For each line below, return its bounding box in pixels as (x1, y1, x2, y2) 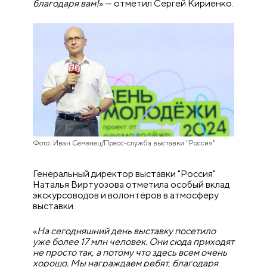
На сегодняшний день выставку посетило (37, 225, 216, 237)
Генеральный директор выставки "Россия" (33, 168, 216, 180)
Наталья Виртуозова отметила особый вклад (33, 179, 230, 191)
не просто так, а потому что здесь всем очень (33, 247, 228, 259)
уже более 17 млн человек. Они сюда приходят (33, 236, 235, 248)
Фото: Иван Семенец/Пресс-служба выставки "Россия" (33, 139, 216, 148)
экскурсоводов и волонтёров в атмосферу (33, 190, 219, 201)
